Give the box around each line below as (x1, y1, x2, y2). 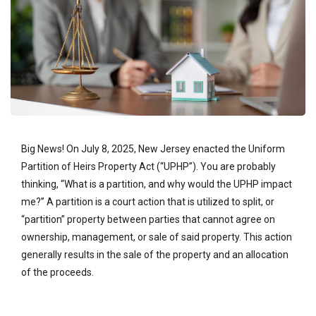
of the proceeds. (21, 267, 94, 278)
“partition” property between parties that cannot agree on (21, 214, 275, 225)
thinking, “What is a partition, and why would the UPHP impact (21, 178, 292, 190)
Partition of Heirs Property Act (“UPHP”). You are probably (21, 161, 276, 172)
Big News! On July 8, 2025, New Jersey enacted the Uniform (21, 143, 285, 154)
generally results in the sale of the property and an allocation (21, 249, 288, 260)
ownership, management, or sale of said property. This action (21, 231, 292, 243)
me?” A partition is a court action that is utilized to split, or (21, 196, 274, 207)
